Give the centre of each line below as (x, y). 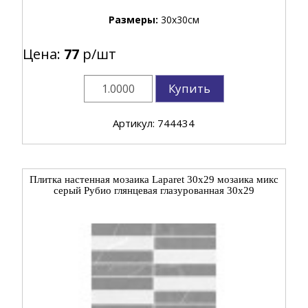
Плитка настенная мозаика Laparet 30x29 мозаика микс (154, 179)
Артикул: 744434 (154, 123)
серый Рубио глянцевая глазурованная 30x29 (154, 190)
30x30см (180, 19)
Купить (190, 88)
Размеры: (134, 19)
